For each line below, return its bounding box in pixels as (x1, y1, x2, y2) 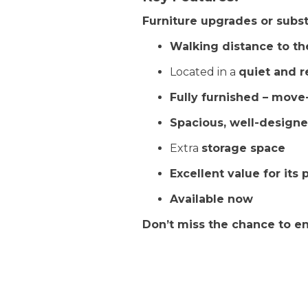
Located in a (170, 65, 239, 78)
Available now (170, 192, 253, 206)
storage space (201, 142, 285, 155)
